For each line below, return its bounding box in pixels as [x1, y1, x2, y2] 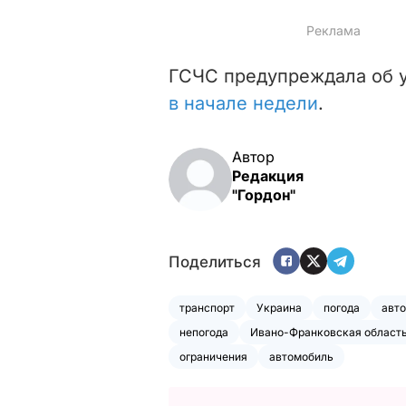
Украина [256, 300, 302, 314]
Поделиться [169, 253, 261, 272]
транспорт [179, 300, 235, 314]
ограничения [179, 349, 247, 363]
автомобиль [269, 349, 333, 363]
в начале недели [169, 92, 318, 114]
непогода [179, 324, 228, 339]
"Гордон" [232, 185, 295, 204]
